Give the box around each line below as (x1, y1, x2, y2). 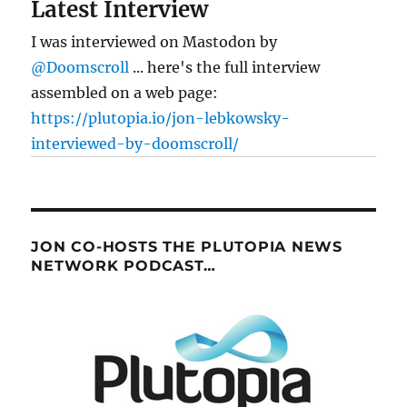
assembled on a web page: (31, 84, 219, 103)
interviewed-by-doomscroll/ (31, 134, 240, 154)
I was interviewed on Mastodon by (31, 33, 278, 52)
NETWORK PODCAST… (31, 257, 216, 275)
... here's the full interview (129, 58, 321, 77)
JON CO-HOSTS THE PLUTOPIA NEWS (31, 238, 342, 256)
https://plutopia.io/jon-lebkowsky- (31, 109, 291, 128)
